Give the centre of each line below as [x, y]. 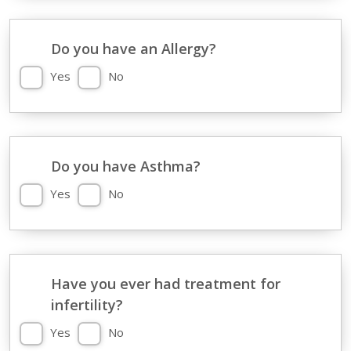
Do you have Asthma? [125, 166]
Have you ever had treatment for [165, 284]
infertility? [87, 305]
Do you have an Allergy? [133, 49]
